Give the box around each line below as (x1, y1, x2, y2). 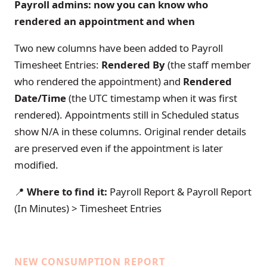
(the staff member (165, 58, 251, 72)
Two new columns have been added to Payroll (14, 41, 223, 55)
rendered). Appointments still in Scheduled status (14, 108, 239, 122)
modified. (14, 158, 58, 172)
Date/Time (14, 91, 66, 105)
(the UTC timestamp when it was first (66, 91, 237, 105)
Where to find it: (24, 184, 107, 198)
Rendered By (101, 58, 165, 72)
